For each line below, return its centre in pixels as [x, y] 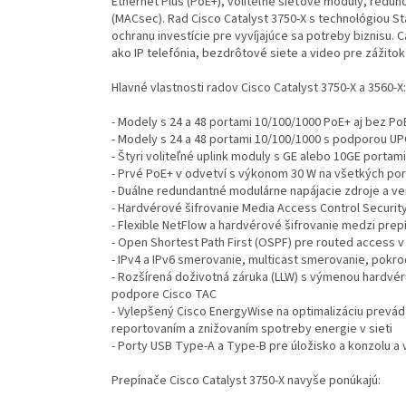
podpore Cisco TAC [164, 295]
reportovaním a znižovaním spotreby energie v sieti [252, 329]
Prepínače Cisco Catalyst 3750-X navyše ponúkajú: [246, 381]
